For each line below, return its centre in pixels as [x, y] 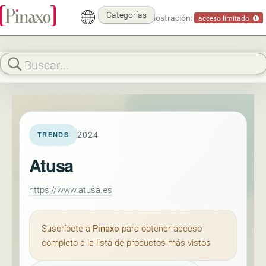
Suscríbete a [67, 228]
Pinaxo [106, 228]
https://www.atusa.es [71, 189]
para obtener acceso [161, 228]
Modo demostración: [154, 17]
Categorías [126, 15]
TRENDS [53, 134]
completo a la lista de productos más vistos [126, 242]
